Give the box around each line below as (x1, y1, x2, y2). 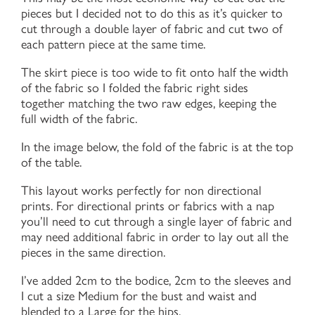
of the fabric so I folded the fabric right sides (21, 80, 248, 96)
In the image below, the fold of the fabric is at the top (21, 139, 293, 155)
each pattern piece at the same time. (21, 37, 205, 53)
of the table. (21, 155, 82, 171)
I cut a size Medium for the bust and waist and (21, 288, 257, 304)
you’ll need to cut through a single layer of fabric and (21, 214, 292, 230)
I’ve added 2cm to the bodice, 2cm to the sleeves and (21, 273, 291, 289)
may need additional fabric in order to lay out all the (21, 229, 288, 245)
